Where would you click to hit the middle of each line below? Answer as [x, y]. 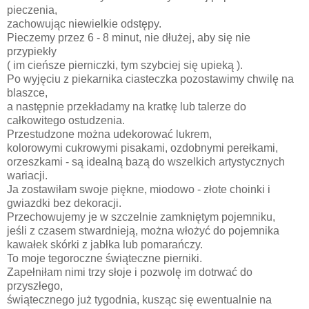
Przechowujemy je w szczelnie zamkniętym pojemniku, [141, 217]
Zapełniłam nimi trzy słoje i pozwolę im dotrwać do [130, 272]
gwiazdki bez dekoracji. [64, 203]
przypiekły [32, 52]
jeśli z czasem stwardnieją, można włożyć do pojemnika [144, 231]
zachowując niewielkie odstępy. [84, 24]
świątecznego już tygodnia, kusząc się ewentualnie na [139, 300]
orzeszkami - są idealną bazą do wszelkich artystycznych [146, 162]
